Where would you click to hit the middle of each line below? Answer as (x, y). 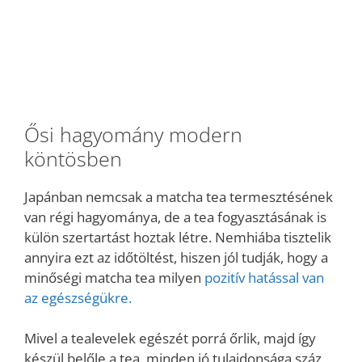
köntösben (73, 158)
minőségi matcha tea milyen (114, 277)
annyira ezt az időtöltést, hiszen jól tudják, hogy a (176, 257)
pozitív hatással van (264, 277)
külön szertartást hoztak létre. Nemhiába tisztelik (178, 237)
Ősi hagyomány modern (133, 134)
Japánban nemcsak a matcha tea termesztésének (179, 196)
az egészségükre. (78, 297)
